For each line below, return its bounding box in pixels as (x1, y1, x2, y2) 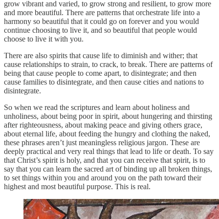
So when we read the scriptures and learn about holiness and (4, 103, 190, 112)
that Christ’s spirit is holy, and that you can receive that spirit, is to (4, 156, 205, 165)
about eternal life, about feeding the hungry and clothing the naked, (4, 130, 210, 138)
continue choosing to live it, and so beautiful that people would (4, 26, 197, 35)
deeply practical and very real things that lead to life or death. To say (4, 147, 214, 156)
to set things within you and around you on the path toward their (4, 174, 201, 182)
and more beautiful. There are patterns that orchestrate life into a (4, 8, 200, 17)
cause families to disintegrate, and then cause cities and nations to (4, 78, 204, 87)
